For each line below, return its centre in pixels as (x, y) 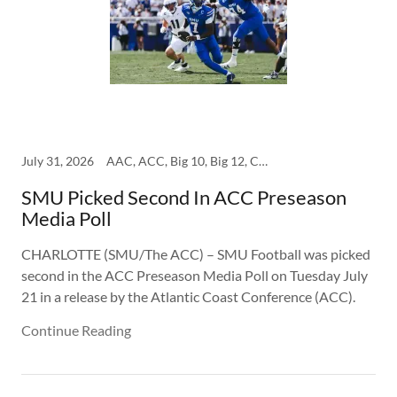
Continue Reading (76, 331)
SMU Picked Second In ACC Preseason (184, 198)
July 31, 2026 (58, 161)
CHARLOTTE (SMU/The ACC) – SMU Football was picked (196, 254)
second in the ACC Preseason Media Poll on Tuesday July (195, 276)
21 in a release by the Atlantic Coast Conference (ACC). (188, 297)
